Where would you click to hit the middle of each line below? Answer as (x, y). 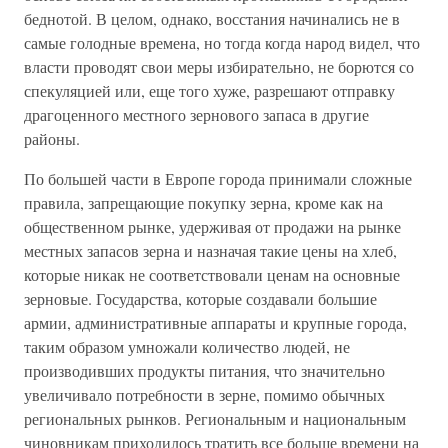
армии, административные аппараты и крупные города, (215, 322)
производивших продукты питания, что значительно (204, 370)
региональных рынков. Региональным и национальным (215, 418)
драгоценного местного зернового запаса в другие (196, 114)
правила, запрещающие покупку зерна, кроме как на (203, 202)
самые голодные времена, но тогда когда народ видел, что (222, 42)
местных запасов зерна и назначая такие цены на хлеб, (210, 250)
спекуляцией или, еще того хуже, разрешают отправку (209, 90)
